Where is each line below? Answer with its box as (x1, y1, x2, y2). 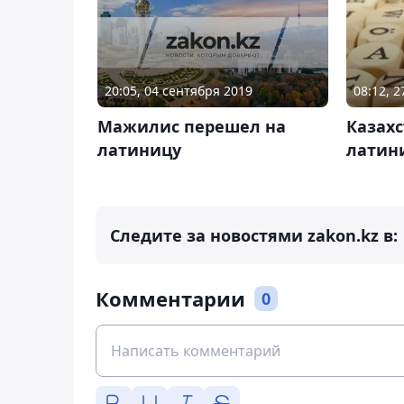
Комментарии (96, 285, 245, 313)
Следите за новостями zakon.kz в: (110, 225, 398, 247)
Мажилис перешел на (97, 115, 286, 137)
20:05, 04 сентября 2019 (105, 81, 252, 99)
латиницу (97, 138, 181, 161)
